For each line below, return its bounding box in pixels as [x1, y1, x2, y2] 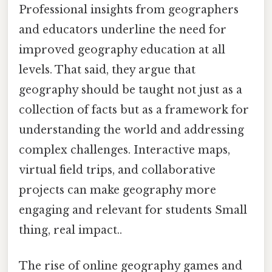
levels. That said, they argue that [19, 63, 195, 77]
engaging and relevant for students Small [19, 203, 247, 217]
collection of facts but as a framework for [19, 103, 249, 117]
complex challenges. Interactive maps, [19, 143, 230, 157]
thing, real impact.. [19, 223, 122, 237]
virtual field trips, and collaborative [19, 163, 216, 177]
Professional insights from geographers [19, 3, 239, 17]
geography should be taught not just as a [19, 83, 242, 97]
